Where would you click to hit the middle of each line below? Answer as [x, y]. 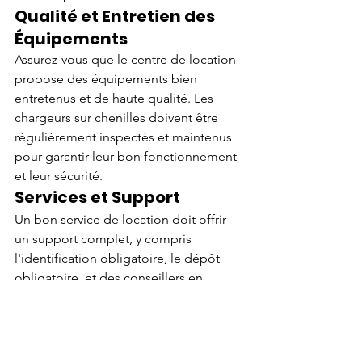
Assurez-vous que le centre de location [127, 59]
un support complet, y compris [105, 238]
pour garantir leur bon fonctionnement [127, 156]
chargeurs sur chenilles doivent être [118, 117]
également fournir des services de [114, 335]
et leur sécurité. [59, 175]
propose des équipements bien [107, 78]
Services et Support [97, 197]
